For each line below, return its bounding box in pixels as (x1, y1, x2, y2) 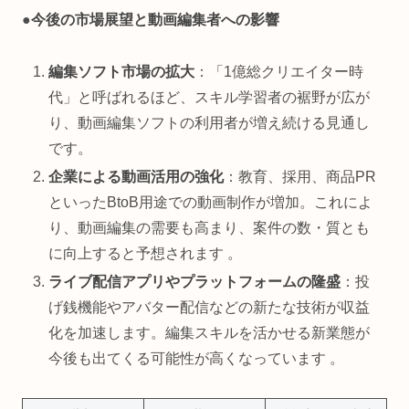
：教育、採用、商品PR (224, 168, 377, 184)
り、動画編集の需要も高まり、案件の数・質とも (48, 219, 371, 236)
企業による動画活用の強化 (48, 168, 225, 184)
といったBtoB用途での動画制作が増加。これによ (48, 194, 373, 210)
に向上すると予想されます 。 (48, 245, 243, 261)
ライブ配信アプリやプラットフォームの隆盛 (48, 274, 341, 289)
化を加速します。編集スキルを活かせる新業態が (48, 325, 371, 341)
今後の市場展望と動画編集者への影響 (31, 11, 279, 27)
